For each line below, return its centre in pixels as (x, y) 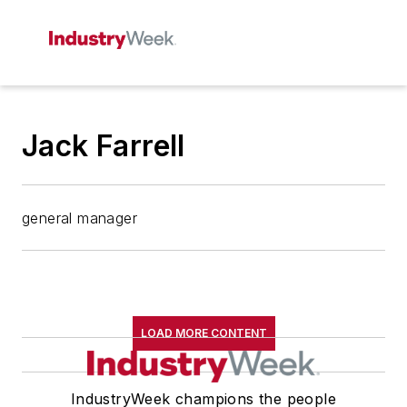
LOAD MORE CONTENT (203, 333)
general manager (79, 218)
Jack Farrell (104, 146)
